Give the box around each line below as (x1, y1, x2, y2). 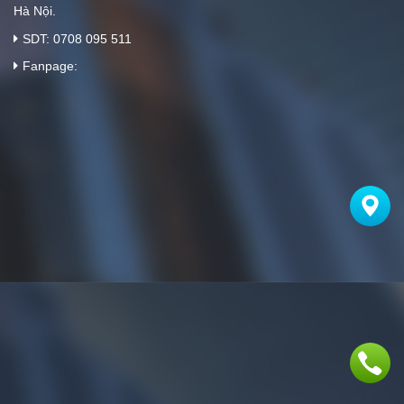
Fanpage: (23, 58, 78, 73)
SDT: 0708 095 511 (23, 31, 132, 46)
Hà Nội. (14, 4, 56, 19)
